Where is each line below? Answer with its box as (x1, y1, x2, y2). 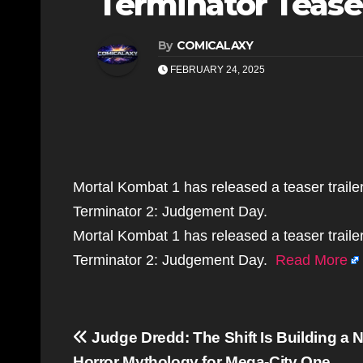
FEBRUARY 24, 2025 (168, 64, 265, 75)
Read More (275, 252, 348, 268)
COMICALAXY (176, 38, 254, 53)
